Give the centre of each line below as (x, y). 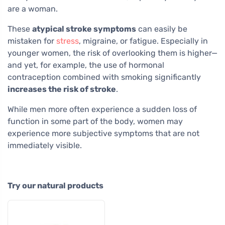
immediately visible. (45, 145)
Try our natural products (55, 185)
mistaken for (32, 41)
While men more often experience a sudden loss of (102, 109)
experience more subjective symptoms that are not (103, 133)
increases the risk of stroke (62, 89)
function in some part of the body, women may (95, 121)
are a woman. (33, 9)
